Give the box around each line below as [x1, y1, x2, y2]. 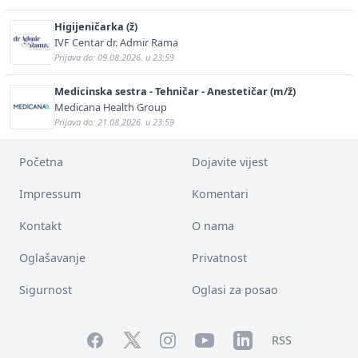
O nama [192, 217, 234, 233]
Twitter [123, 332, 161, 348]
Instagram [159, 332, 215, 348]
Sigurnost [19, 281, 72, 297]
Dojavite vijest [192, 153, 268, 169]
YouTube [194, 330, 241, 346]
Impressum [19, 185, 81, 201]
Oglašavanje [19, 249, 86, 265]
